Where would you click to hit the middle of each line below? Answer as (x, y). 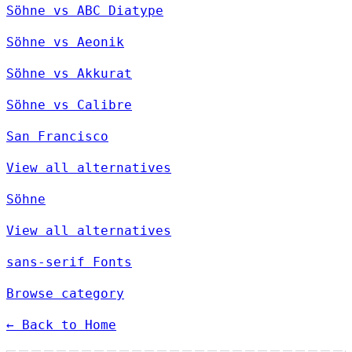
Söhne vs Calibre (69, 105)
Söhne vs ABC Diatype (85, 11)
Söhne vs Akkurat (69, 74)
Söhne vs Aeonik (65, 42)
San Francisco (57, 137)
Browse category (65, 294)
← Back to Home (61, 325)
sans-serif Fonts (69, 262)
